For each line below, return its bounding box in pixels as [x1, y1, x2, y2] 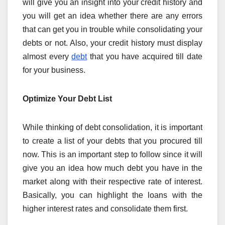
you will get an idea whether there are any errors [23, 12, 202, 21]
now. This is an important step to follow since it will [23, 150, 202, 159]
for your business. [23, 66, 85, 75]
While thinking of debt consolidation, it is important [23, 123, 202, 132]
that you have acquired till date [87, 52, 202, 61]
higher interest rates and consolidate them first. [23, 204, 188, 213]
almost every [23, 52, 72, 61]
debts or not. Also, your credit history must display [23, 39, 202, 48]
